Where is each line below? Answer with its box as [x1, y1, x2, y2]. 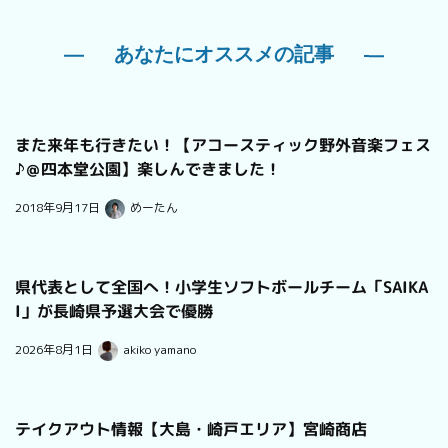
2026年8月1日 [15, 340, 93, 358]
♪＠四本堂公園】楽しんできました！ [14, 158, 281, 181]
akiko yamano [123, 340, 196, 358]
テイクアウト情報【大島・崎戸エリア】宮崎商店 [14, 418, 368, 441]
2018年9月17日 [15, 198, 100, 216]
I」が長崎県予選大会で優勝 [14, 300, 213, 323]
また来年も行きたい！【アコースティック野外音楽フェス [15, 134, 432, 157]
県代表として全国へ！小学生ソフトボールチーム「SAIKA [15, 276, 429, 299]
